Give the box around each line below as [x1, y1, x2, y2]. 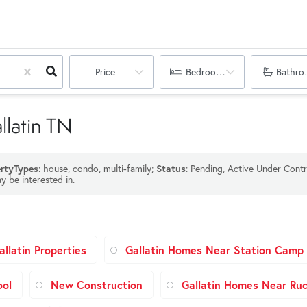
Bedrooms [185, 66, 228, 78]
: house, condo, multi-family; [38, 162, 156, 175]
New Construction [51, 278, 143, 292]
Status [156, 162, 186, 175]
